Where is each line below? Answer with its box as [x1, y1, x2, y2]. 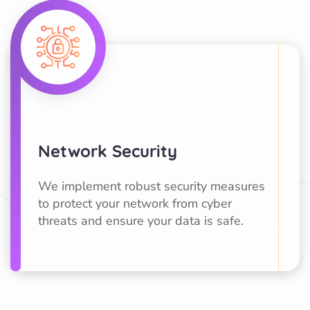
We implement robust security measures [38, 178, 265, 194]
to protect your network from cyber [38, 195, 232, 212]
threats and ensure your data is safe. [38, 212, 244, 229]
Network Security [38, 140, 177, 161]
